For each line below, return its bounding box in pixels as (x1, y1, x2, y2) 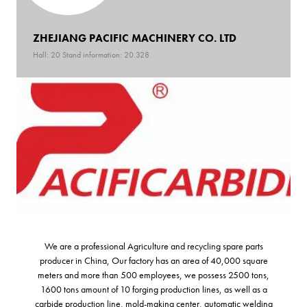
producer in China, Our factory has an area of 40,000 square (39, 254, 268, 267)
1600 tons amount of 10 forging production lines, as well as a (40, 282, 267, 295)
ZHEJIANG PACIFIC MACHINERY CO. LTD (33, 30, 236, 45)
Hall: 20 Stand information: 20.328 (33, 49, 149, 60)
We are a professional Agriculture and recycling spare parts (44, 239, 263, 252)
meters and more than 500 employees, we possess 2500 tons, (38, 268, 269, 281)
